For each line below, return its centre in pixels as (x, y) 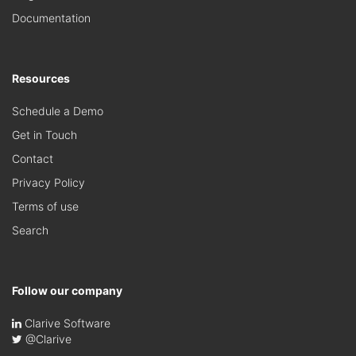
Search (30, 230)
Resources (41, 79)
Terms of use (45, 207)
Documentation (51, 18)
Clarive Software (66, 323)
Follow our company (67, 291)
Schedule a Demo (58, 111)
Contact (33, 159)
